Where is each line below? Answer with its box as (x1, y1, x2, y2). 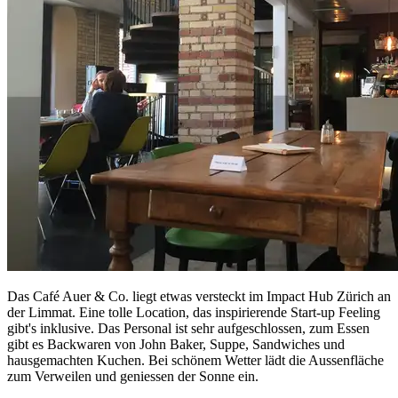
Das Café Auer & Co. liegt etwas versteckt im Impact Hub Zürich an (7, 289, 391, 305)
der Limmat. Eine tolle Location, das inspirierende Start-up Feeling (7, 305, 380, 321)
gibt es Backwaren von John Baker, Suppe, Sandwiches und (7, 337, 345, 353)
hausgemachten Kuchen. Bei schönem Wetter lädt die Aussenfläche (7, 353, 384, 369)
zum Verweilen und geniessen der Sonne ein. (7, 369, 259, 385)
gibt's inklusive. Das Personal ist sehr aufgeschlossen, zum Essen (7, 321, 370, 337)
